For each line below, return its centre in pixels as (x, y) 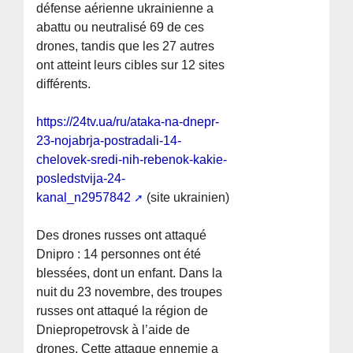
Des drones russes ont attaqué (122, 236)
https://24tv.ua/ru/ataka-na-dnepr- (128, 122)
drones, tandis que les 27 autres (126, 46)
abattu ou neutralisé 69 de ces (121, 28)
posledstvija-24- (81, 179)
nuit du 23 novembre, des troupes (130, 292)
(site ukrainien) (187, 198)
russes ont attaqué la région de (123, 311)
